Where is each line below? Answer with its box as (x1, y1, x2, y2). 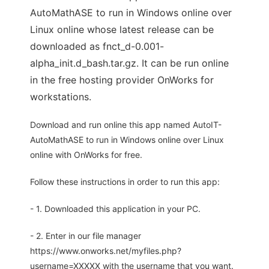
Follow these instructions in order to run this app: (30, 177, 220, 187)
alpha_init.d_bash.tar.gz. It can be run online (30, 57, 229, 70)
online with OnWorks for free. (30, 150, 142, 160)
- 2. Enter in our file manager (30, 231, 141, 241)
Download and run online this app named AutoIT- (30, 119, 222, 130)
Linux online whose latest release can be (30, 23, 214, 36)
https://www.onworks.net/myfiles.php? (30, 246, 181, 256)
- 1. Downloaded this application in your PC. (30, 204, 201, 214)
